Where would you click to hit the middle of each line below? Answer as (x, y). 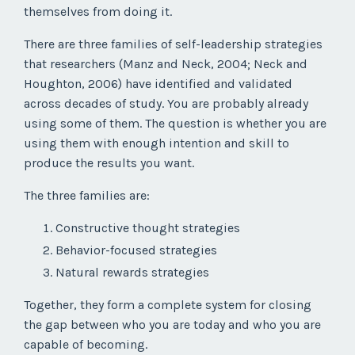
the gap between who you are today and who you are (172, 325)
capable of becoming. (86, 345)
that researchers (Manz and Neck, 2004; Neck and (166, 63)
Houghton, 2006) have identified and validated (158, 83)
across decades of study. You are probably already (166, 103)
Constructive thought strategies (148, 227)
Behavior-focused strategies (136, 250)
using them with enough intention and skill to (157, 143)
